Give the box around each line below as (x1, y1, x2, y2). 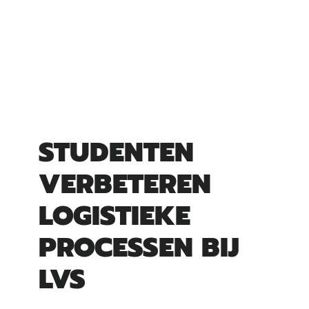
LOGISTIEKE (39, 195, 190, 236)
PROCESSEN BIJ (39, 226, 239, 268)
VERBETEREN (39, 163, 211, 204)
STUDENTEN (39, 131, 194, 172)
